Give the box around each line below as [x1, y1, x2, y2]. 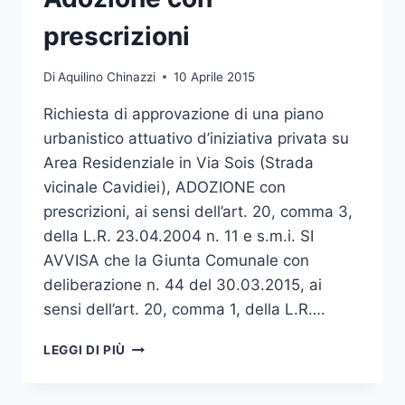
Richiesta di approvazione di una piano [43, 104, 324, 123]
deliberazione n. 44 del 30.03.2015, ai [43, 275, 322, 294]
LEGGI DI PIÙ [43, 342, 127, 357]
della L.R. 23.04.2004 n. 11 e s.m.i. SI [43, 226, 318, 245]
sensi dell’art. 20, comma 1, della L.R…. [43, 299, 325, 318]
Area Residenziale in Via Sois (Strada [43, 153, 314, 172]
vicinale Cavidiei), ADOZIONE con [43, 177, 286, 196]
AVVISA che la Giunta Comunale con [43, 250, 309, 269]
